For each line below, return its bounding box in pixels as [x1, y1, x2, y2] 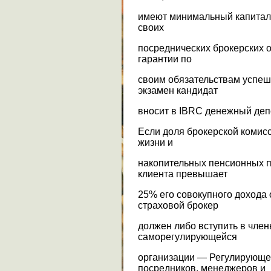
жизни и [138, 137, 173, 148]
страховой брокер [138, 200, 218, 211]
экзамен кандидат [138, 85, 218, 96]
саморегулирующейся [138, 231, 237, 242]
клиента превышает [138, 168, 227, 179]
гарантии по [138, 53, 192, 64]
